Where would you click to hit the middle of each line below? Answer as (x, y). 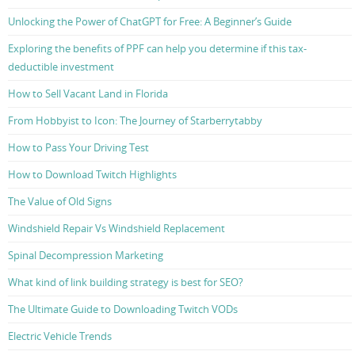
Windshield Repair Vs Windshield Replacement (116, 228)
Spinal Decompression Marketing (86, 255)
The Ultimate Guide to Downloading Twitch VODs (123, 309)
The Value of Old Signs (60, 201)
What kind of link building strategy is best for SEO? (126, 282)
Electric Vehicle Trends (60, 336)
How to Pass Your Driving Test (78, 147)
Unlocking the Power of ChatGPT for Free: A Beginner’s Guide (150, 21)
